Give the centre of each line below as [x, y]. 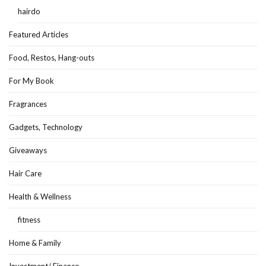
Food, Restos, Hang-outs [52, 57]
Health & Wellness [40, 196]
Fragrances [28, 104]
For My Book [31, 80]
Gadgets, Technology [46, 127]
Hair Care [25, 173]
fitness [29, 219]
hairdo [29, 11]
